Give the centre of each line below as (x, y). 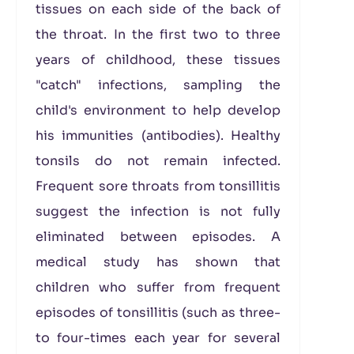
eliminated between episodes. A (158, 237)
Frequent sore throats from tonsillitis (158, 186)
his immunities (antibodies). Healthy (158, 136)
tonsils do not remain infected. (158, 161)
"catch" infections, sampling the (158, 85)
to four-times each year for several (158, 338)
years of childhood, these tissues (158, 60)
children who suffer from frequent (158, 287)
